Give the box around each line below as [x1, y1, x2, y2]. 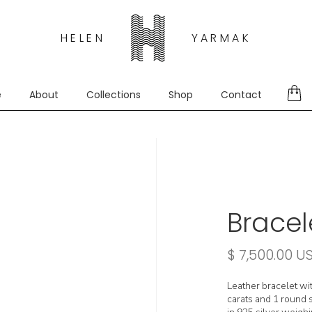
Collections [86, 87, 141, 102]
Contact [221, 87, 263, 102]
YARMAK [191, 29, 252, 46]
